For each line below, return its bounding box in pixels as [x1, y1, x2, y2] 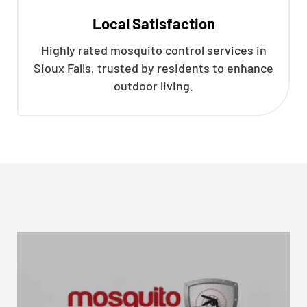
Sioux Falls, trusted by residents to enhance [34, 60, 273, 75]
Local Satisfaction [92, 14, 215, 32]
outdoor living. [114, 78, 193, 93]
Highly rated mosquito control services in [40, 42, 267, 58]
